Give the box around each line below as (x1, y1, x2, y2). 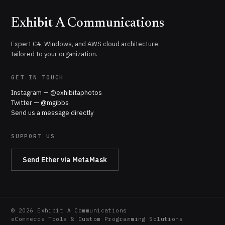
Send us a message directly (11, 108, 93, 117)
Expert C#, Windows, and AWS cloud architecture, (11, 40, 160, 48)
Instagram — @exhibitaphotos (11, 88, 102, 97)
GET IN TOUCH (11, 74, 64, 81)
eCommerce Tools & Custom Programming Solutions (11, 215, 183, 222)
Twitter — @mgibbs (11, 98, 69, 107)
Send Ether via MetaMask (23, 155, 107, 164)
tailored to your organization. (11, 50, 97, 58)
